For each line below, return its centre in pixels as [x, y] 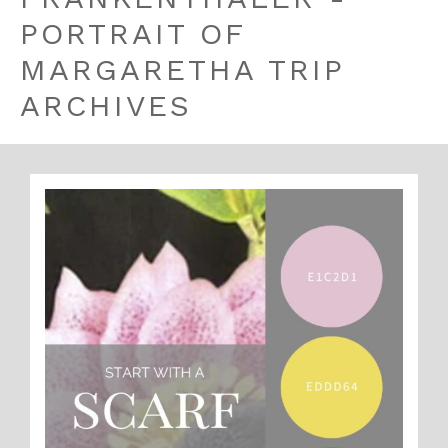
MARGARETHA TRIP [182, 69]
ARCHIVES [106, 105]
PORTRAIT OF [132, 33]
